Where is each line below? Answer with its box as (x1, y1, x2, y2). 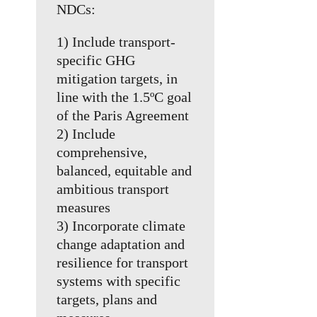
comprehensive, (57, 144, 148, 161)
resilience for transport (57, 255, 189, 271)
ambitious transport (57, 181, 170, 197)
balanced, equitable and (57, 163, 192, 179)
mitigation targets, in (57, 71, 178, 87)
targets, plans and (57, 292, 158, 308)
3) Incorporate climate (57, 218, 186, 234)
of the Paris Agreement (57, 108, 190, 124)
